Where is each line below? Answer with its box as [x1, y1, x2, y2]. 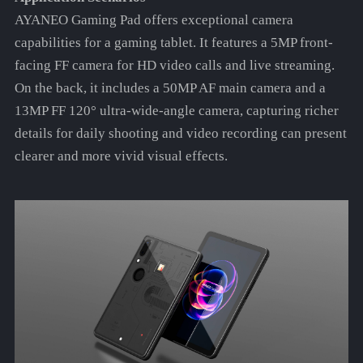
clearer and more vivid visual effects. [14, 148, 228, 164]
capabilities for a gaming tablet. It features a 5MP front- [14, 35, 333, 51]
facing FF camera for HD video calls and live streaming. [14, 58, 335, 74]
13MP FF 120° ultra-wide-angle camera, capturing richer [14, 103, 339, 119]
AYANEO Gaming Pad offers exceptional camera [14, 12, 293, 28]
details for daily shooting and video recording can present [14, 126, 347, 142]
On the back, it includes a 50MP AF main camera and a [14, 80, 326, 96]
